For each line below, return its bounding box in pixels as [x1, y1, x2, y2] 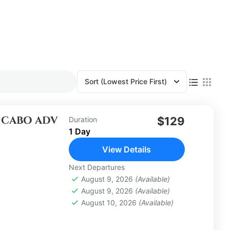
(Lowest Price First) [101, 77, 167, 86]
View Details [102, 144, 151, 155]
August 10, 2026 [81, 198, 139, 207]
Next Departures [68, 163, 125, 171]
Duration [68, 115, 97, 124]
